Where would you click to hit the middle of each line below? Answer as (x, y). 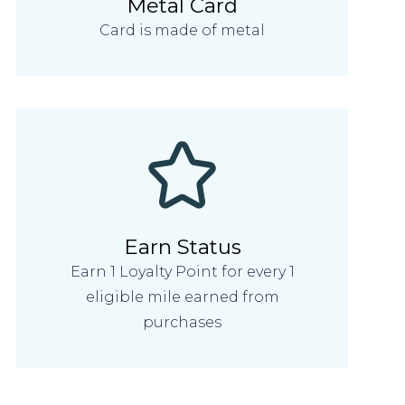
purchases (183, 322)
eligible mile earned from (182, 297)
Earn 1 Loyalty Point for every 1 (182, 271)
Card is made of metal (183, 30)
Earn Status (182, 246)
